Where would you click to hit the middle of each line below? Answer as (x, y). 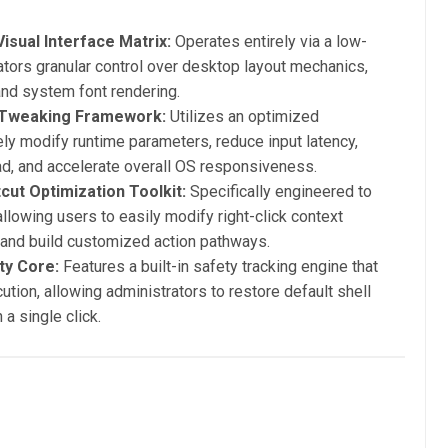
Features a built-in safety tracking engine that (218, 266)
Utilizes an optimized (242, 116)
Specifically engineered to (279, 191)
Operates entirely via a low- (269, 41)
